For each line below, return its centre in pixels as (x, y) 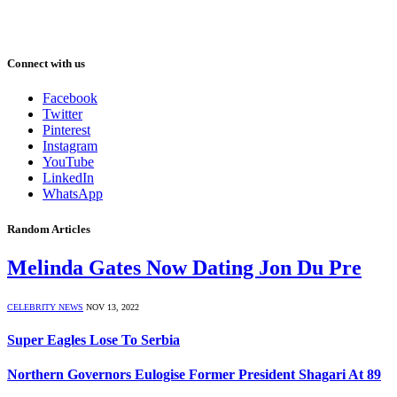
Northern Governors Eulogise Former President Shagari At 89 (194, 375)
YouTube (68, 162)
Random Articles (49, 229)
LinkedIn (68, 178)
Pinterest (66, 130)
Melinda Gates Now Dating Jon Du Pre (184, 267)
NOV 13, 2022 (113, 307)
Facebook (70, 98)
